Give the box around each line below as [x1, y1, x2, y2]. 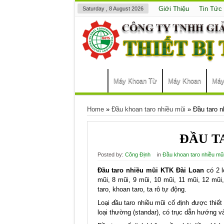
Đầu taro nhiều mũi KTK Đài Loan [97, 166, 204, 174]
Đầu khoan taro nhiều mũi [111, 105, 185, 113]
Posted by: [97, 151, 125, 157]
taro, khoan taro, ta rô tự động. [97, 185, 186, 193]
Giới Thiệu [158, 5, 189, 12]
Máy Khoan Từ [113, 77, 157, 84]
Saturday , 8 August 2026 [82, 5, 143, 11]
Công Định [124, 151, 150, 157]
